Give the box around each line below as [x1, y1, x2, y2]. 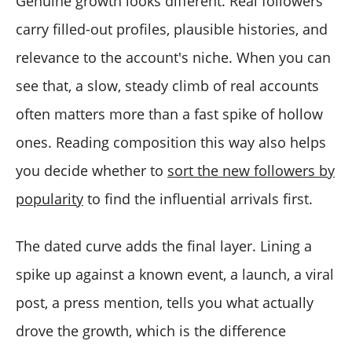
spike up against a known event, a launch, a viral [16, 265, 334, 284]
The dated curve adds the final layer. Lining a [16, 236, 312, 256]
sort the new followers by [167, 161, 335, 181]
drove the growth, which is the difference [16, 321, 286, 341]
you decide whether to [16, 161, 167, 181]
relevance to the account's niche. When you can [16, 48, 331, 68]
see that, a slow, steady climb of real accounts [16, 76, 319, 96]
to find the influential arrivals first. [83, 189, 313, 209]
